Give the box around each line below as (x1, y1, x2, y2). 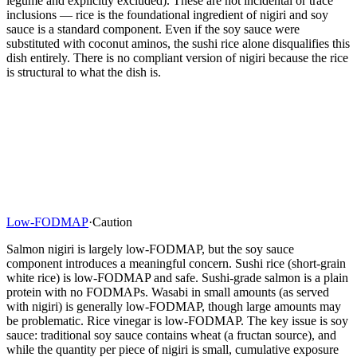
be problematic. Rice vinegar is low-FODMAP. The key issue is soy (6, 313, 348, 328)
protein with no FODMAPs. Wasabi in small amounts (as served (6, 284, 329, 299)
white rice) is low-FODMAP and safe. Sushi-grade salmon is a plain (6, 270, 348, 284)
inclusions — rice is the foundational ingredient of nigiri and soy (6, 7, 328, 22)
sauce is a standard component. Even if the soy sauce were (6, 22, 300, 36)
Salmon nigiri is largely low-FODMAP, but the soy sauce (6, 241, 294, 256)
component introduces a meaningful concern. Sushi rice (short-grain (6, 256, 346, 270)
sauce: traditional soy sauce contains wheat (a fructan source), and (6, 328, 336, 342)
